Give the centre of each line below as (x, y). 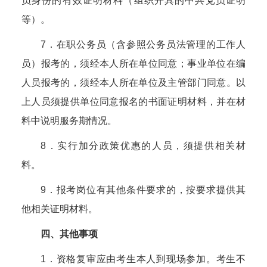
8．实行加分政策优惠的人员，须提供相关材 (143, 146)
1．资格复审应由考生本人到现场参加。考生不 (143, 259)
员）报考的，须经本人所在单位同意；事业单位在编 (133, 63)
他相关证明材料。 (60, 209)
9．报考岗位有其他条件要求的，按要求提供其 (143, 190)
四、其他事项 (69, 234)
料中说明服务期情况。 (69, 121)
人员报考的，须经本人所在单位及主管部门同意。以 (133, 83)
